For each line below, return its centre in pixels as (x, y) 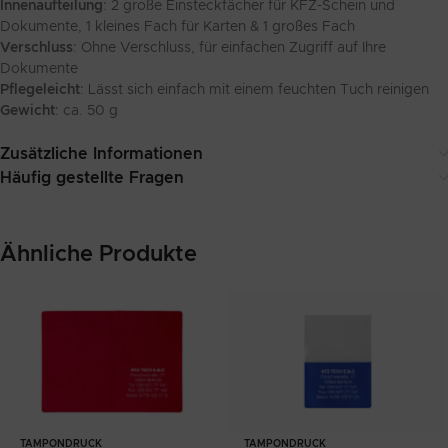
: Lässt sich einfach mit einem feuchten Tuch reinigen (254, 90)
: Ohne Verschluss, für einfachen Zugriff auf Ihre (229, 48)
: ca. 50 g (86, 111)
